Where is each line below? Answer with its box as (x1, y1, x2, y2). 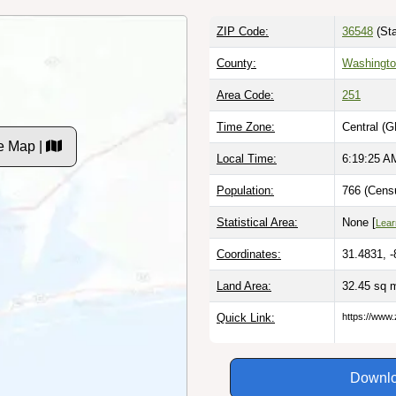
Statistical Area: (217, 215, 298, 229)
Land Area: (217, 278, 271, 293)
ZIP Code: (217, 24, 269, 38)
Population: (217, 183, 274, 197)
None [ (342, 215, 376, 229)
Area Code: (217, 88, 274, 102)
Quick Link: (217, 310, 275, 324)
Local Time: (217, 151, 277, 165)
